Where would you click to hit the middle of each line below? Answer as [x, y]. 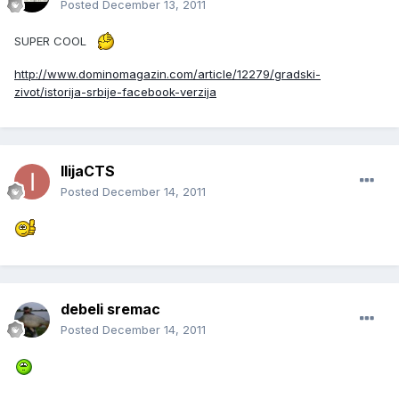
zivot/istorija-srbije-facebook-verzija [115, 92]
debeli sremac [110, 309]
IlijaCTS [88, 171]
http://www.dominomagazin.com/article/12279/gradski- [167, 74]
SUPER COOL [52, 41]
